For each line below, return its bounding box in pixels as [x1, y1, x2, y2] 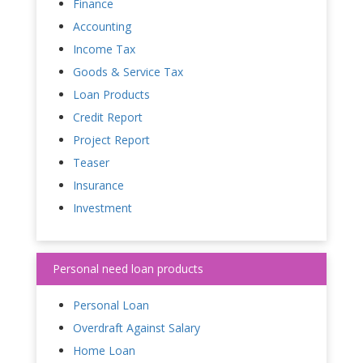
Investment [73, 199, 132, 216]
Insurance [73, 177, 124, 193]
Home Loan [73, 342, 135, 358]
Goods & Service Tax [73, 63, 183, 79]
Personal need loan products [53, 260, 203, 276]
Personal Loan [73, 297, 149, 313]
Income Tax [73, 41, 135, 57]
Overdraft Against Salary [73, 319, 200, 335]
